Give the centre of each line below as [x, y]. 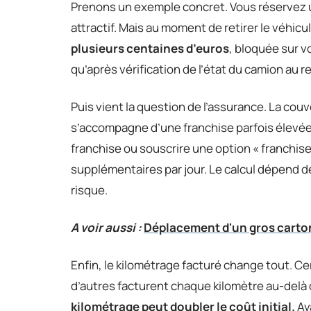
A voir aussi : [106, 227]
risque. [89, 190]
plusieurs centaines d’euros [150, 48]
